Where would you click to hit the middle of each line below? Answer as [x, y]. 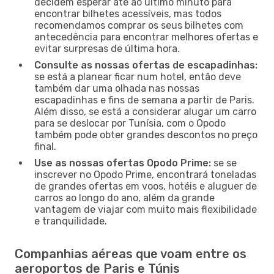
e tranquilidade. [71, 221]
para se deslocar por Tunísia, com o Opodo [130, 123]
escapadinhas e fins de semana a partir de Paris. [144, 100]
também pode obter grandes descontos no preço [146, 135]
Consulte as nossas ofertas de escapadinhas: [146, 65]
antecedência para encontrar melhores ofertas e [146, 37]
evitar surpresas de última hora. [107, 48]
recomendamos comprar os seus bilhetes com [139, 25]
